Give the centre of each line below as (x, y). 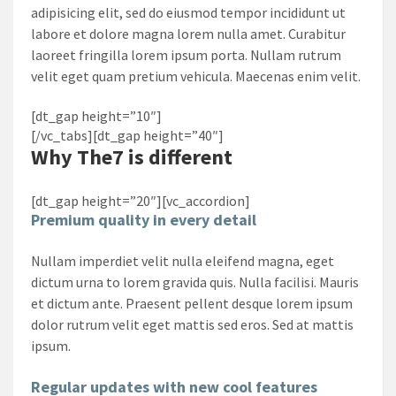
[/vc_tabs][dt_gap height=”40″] (127, 135)
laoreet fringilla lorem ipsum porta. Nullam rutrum (186, 54)
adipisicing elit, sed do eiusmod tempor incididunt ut (188, 12)
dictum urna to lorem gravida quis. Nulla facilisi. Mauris (195, 282)
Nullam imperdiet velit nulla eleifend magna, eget (183, 260)
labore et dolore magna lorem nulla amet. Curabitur (188, 33)
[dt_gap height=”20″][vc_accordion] (141, 200)
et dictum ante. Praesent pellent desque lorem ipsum (192, 303)
